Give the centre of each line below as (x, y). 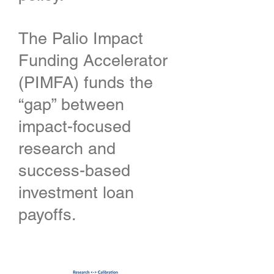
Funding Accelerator (93, 60)
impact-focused (75, 126)
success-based (74, 170)
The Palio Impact (81, 38)
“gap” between (71, 104)
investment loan (76, 192)
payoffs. (50, 214)
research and (67, 148)
